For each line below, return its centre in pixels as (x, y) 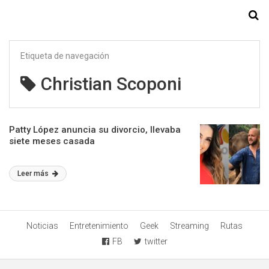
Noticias (42, 226)
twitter (156, 241)
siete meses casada (52, 141)
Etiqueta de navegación (65, 56)
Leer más (34, 174)
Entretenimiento (99, 226)
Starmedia (134, 16)
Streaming (189, 226)
